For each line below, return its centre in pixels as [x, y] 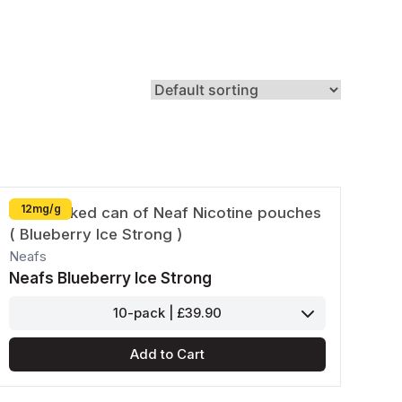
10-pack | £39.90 [168, 314]
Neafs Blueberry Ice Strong [111, 279]
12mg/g [40, 209]
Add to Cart [168, 355]
